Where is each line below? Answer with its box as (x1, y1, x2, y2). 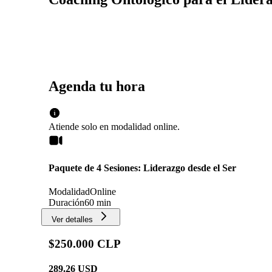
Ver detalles (52, 215, 93, 225)
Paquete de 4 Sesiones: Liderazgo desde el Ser (49, 162, 236, 173)
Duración (49, 197, 84, 208)
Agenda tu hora (49, 78, 145, 94)
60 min (84, 197, 111, 208)
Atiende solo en (49, 121, 109, 132)
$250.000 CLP (49, 237, 121, 250)
